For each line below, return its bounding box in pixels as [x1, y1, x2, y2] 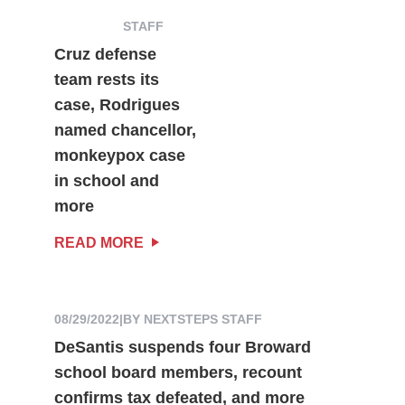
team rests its [53, 70, 159, 89]
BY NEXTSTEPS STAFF [122, 311, 262, 326]
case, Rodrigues [53, 95, 180, 114]
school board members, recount [53, 363, 302, 381]
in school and [53, 171, 159, 190]
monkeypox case [53, 146, 185, 165]
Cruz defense [53, 44, 156, 63]
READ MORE [53, 234, 144, 250]
